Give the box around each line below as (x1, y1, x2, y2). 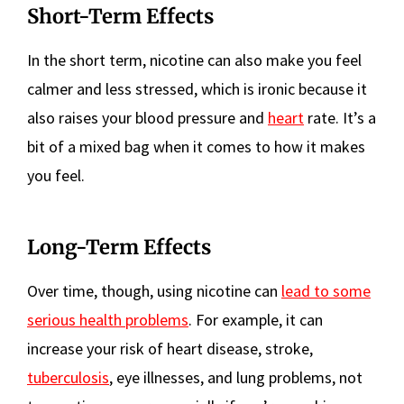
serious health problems (27, 309, 188, 330)
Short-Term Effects (27, 4, 214, 29)
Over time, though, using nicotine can (27, 280, 281, 301)
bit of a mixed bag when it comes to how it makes (27, 136, 365, 157)
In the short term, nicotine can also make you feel (27, 50, 362, 70)
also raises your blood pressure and (27, 107, 268, 128)
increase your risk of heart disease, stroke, (27, 338, 313, 359)
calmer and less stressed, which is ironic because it (27, 78, 367, 99)
